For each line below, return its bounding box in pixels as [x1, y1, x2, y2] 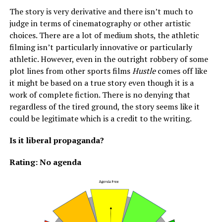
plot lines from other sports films [9, 65, 132, 77]
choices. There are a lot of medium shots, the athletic [9, 30, 199, 41]
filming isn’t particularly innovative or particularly [9, 42, 192, 53]
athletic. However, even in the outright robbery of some [9, 54, 208, 65]
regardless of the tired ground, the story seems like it [9, 101, 200, 112]
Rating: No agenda [9, 157, 81, 168]
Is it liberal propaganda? [9, 135, 106, 146]
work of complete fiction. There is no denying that [9, 89, 190, 101]
